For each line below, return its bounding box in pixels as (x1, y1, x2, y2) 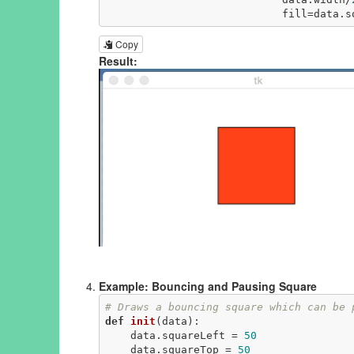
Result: (99, 53, 137, 70)
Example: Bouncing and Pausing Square (99, 278, 317, 295)
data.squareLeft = (130, 329, 244, 341)
